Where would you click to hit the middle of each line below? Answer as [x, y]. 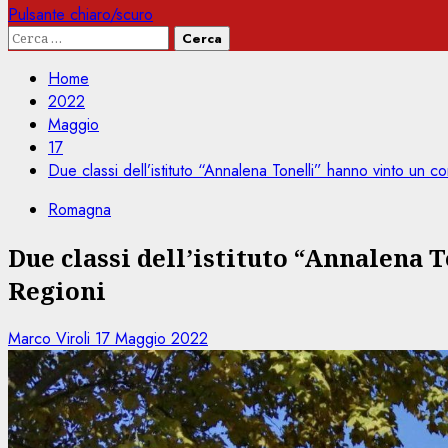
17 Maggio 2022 [151, 338]
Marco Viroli [51, 338]
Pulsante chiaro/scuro [80, 14]
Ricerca [35, 36]
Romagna [79, 209]
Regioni [57, 290]
